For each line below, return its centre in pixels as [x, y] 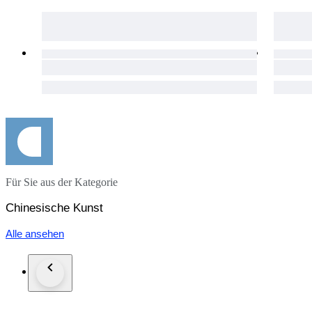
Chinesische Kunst [54, 208]
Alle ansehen [35, 234]
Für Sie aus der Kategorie [62, 182]
